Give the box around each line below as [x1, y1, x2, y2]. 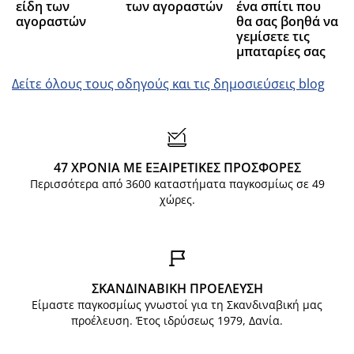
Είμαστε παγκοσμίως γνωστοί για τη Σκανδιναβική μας [32, 297, 322, 313]
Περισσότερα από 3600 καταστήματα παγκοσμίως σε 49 [29, 176, 325, 192]
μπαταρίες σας [235, 43, 326, 61]
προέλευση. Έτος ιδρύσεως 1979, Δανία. [71, 313, 283, 329]
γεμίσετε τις [235, 28, 310, 46]
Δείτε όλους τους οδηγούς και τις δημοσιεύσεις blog [12, 75, 325, 93]
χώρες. [159, 192, 195, 208]
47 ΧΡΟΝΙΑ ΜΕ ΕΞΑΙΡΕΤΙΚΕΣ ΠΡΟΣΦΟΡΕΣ [53, 159, 301, 177]
